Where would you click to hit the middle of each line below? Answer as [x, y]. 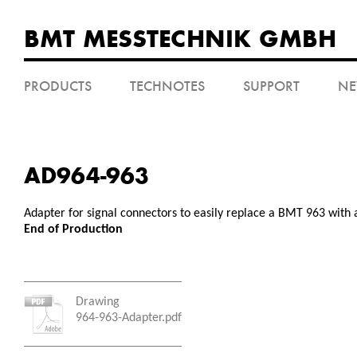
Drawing [98, 302]
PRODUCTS [58, 86]
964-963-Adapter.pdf [129, 318]
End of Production [73, 229]
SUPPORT [271, 86]
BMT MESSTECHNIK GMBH [180, 39]
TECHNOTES [167, 86]
